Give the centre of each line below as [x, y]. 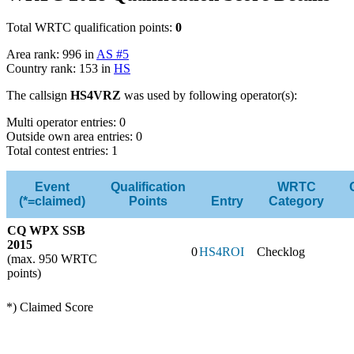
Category [296, 201]
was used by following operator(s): [209, 96]
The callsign [38, 96]
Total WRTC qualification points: [91, 28]
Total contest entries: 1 [62, 151]
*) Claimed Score [50, 307]
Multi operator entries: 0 [66, 122]
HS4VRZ [96, 96]
